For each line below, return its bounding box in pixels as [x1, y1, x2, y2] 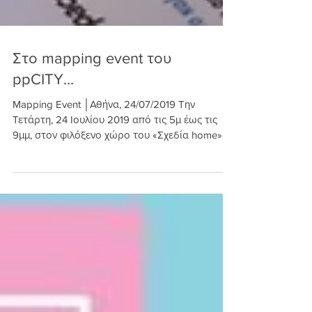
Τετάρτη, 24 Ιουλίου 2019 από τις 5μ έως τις [13, 170, 217, 182]
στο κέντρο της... [13, 201, 90, 212]
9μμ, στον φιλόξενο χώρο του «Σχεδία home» [13, 185, 222, 197]
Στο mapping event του [13, 107, 171, 123]
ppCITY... [13, 127, 74, 143]
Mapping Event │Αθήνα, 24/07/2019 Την [13, 155, 195, 166]
